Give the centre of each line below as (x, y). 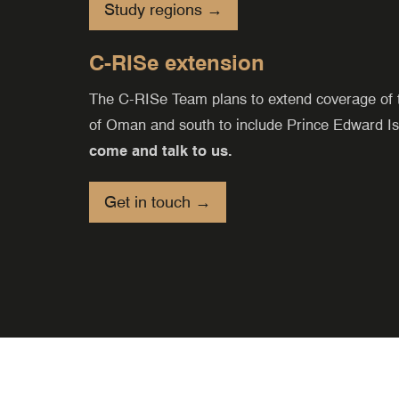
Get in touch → (158, 202)
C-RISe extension (177, 63)
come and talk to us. (161, 151)
